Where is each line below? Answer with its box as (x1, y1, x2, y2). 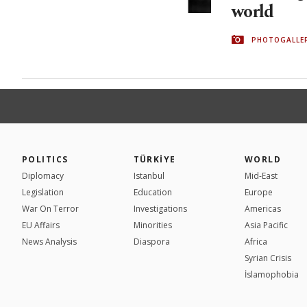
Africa (245, 236, 267, 248)
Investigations (133, 203, 187, 215)
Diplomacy (22, 170, 64, 182)
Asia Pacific (245, 219, 288, 232)
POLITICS (22, 153, 69, 166)
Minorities (133, 219, 172, 232)
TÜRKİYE (133, 153, 176, 166)
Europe (245, 186, 273, 199)
